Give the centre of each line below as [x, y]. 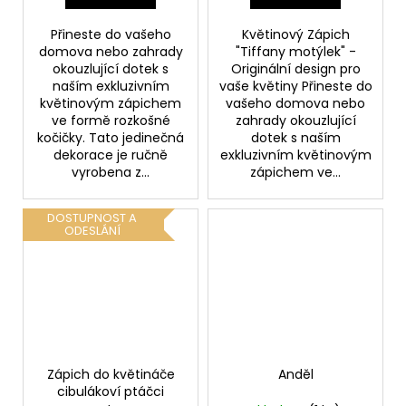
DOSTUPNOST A [92, 218]
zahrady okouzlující [295, 121]
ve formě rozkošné [111, 121]
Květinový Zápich [295, 34]
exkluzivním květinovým [295, 155]
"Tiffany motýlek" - [295, 52]
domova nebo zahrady [111, 52]
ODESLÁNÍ [92, 231]
